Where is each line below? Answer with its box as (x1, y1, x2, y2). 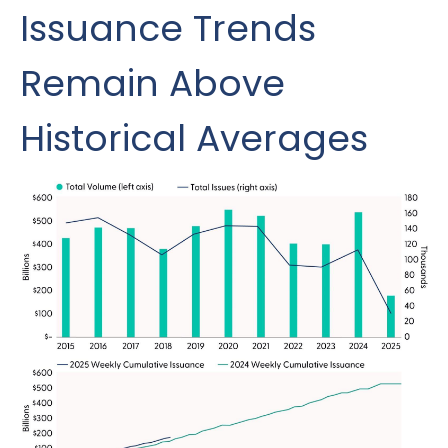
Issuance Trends (20, 2, 316, 54)
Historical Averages (20, 112, 368, 164)
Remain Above (20, 57, 285, 109)
